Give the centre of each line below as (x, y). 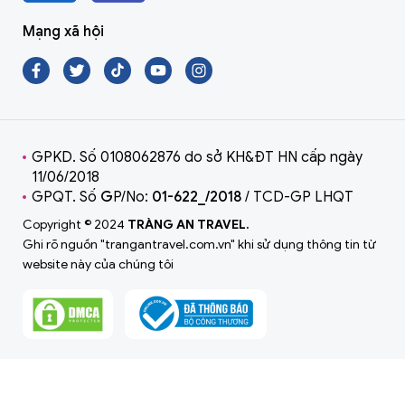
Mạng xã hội (63, 32)
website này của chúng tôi (98, 265)
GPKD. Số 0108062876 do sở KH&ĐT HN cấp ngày (197, 158)
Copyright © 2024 (75, 225)
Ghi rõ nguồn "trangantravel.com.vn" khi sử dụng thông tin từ (199, 245)
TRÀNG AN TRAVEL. (188, 225)
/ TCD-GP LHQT (297, 198)
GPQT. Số (66, 198)
